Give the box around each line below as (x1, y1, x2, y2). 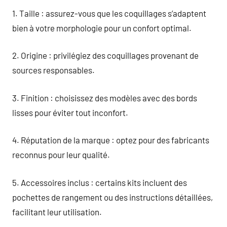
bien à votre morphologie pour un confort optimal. (12, 22, 192, 33)
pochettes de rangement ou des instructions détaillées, (12, 192, 213, 202)
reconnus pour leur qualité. (12, 149, 110, 160)
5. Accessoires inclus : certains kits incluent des (12, 177, 187, 187)
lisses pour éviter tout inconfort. (12, 107, 128, 118)
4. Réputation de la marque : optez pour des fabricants (12, 135, 209, 145)
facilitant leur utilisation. (12, 206, 102, 217)
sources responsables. (12, 65, 95, 75)
